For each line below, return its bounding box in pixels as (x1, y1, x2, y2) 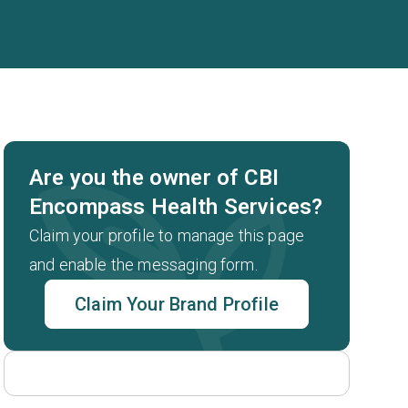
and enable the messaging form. (29, 255, 258, 274)
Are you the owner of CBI (29, 165, 279, 190)
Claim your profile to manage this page (29, 226, 305, 245)
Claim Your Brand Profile (75, 293, 279, 315)
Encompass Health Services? (29, 194, 323, 219)
